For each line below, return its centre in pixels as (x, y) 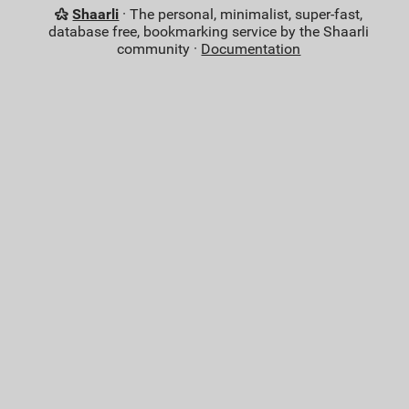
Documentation (251, 49)
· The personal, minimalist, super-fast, (241, 15)
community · (159, 49)
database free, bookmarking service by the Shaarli (209, 32)
